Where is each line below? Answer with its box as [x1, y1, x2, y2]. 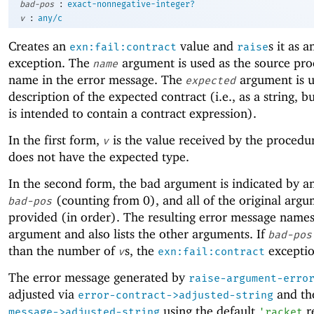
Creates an [8, 38, 69, 53]
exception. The [8, 55, 93, 70]
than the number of [8, 243, 118, 259]
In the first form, [8, 132, 103, 147]
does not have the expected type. [8, 149, 189, 164]
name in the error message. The [8, 71, 186, 87]
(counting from [53, 193, 143, 208]
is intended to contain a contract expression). [8, 105, 257, 121]
